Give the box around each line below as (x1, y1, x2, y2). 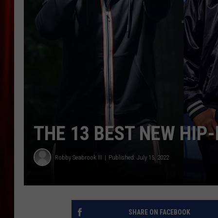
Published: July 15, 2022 (109, 153, 169, 161)
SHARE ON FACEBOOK (128, 208, 190, 217)
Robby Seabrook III (55, 153, 102, 161)
